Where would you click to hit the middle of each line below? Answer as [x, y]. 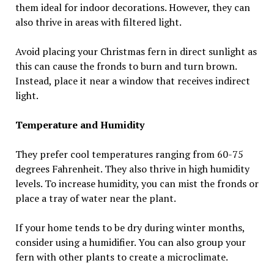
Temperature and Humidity [80, 124]
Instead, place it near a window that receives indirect [132, 80]
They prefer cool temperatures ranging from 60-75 [129, 154]
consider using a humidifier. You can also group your [130, 242]
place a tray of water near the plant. [95, 198]
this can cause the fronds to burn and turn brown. [126, 66]
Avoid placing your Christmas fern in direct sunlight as [136, 51]
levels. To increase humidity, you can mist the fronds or [137, 183]
